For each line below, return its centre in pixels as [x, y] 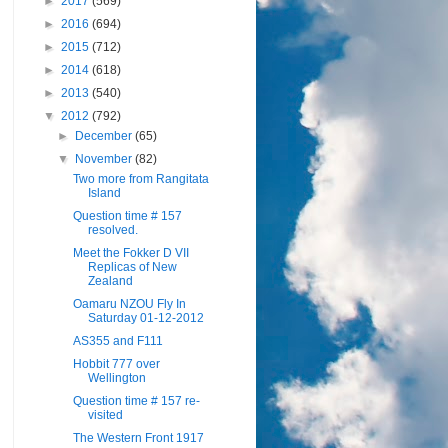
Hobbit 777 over [116, 364]
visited [105, 415]
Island [104, 193]
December [105, 136]
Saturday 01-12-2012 [145, 318]
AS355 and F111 [117, 341]
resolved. [112, 230]
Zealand [110, 281]
